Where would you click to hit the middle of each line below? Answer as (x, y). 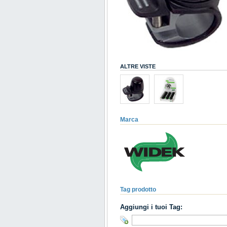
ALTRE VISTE (138, 67)
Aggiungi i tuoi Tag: (151, 207)
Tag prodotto (138, 190)
